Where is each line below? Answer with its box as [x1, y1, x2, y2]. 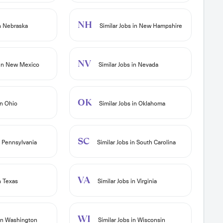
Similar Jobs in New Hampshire [98, 22, 182, 30]
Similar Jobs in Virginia [96, 177, 157, 186]
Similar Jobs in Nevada [97, 61, 158, 69]
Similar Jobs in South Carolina [95, 138, 176, 147]
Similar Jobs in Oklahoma [97, 100, 165, 108]
